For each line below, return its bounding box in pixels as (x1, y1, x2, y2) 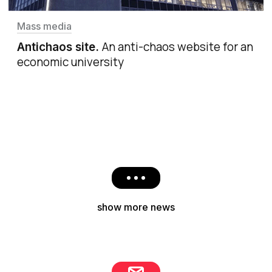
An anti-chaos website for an (102, 38, 253, 55)
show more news (97, 200, 175, 213)
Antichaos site (17, 39, 95, 54)
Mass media (17, 19, 72, 32)
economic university (17, 53, 124, 70)
